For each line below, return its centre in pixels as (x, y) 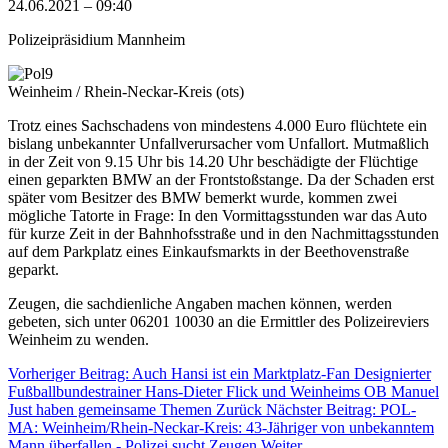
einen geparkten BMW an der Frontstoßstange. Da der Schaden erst (221, 179)
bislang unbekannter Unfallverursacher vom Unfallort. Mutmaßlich (218, 143)
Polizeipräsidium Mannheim (96, 39)
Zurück (239, 409)
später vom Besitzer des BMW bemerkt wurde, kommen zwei (202, 197)
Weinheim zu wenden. (78, 339)
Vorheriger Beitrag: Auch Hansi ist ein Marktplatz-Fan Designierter (219, 373)
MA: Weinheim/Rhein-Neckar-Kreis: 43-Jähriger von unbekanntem (221, 427)
